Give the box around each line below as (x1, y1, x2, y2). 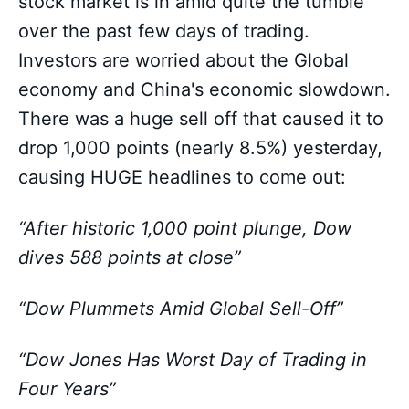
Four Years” (18, 378, 116, 400)
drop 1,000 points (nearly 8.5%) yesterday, (18, 137, 383, 159)
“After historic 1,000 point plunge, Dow (18, 217, 351, 239)
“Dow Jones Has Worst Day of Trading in (18, 349, 367, 371)
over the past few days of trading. (18, 20, 309, 42)
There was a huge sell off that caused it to (18, 108, 383, 130)
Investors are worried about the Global (18, 49, 349, 71)
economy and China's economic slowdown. (18, 79, 391, 100)
